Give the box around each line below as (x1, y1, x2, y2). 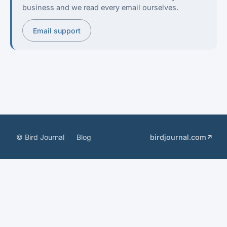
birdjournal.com (150, 132, 206, 141)
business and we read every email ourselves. (22, 3, 178, 12)
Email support (33, 26, 81, 35)
